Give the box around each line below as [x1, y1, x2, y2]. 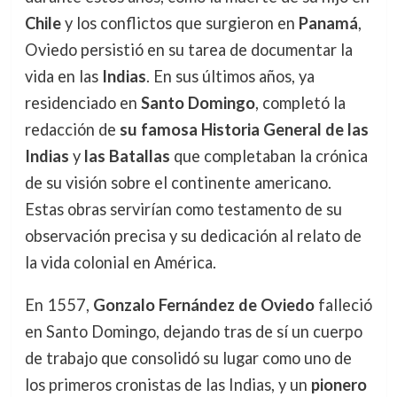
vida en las [24, 66, 102, 86]
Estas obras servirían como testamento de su [24, 198, 342, 219]
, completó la [254, 92, 346, 113]
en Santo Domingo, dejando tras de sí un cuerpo [24, 321, 362, 341]
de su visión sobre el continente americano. [24, 172, 331, 192]
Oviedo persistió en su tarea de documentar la [24, 39, 353, 59]
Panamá [298, 12, 358, 33]
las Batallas [83, 145, 170, 166]
